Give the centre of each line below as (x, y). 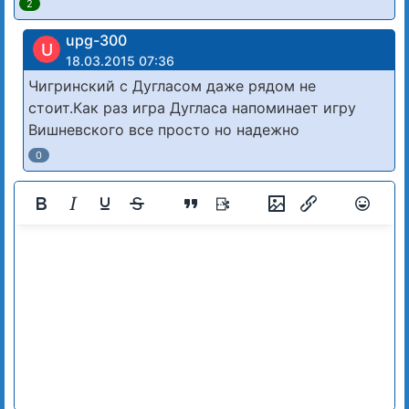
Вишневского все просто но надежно (164, 129)
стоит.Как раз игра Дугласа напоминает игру (192, 107)
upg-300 (96, 40)
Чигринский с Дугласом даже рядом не (172, 85)
